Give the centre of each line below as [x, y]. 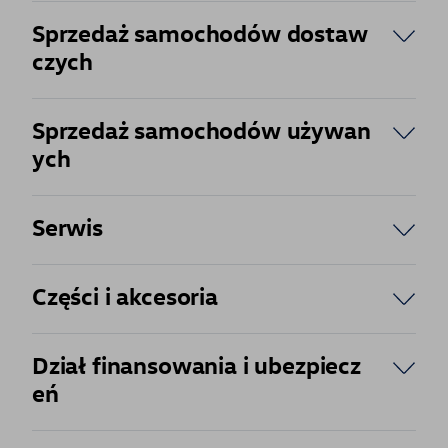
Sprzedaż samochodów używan [201, 130]
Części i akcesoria [125, 296]
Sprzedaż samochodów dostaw [200, 33]
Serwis [67, 227]
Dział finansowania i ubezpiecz [196, 365]
